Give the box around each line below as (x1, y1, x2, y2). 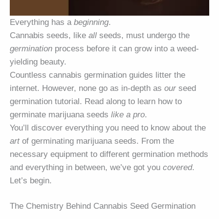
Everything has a (10, 17, 74, 27)
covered (163, 162, 192, 172)
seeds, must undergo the (97, 30, 190, 40)
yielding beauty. (10, 57, 66, 66)
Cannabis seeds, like (10, 30, 88, 40)
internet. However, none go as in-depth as (10, 83, 164, 93)
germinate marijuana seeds (10, 109, 111, 119)
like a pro (111, 109, 145, 119)
